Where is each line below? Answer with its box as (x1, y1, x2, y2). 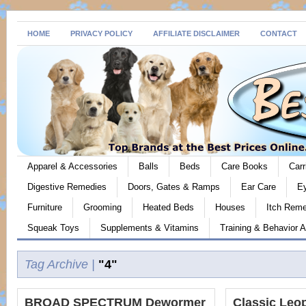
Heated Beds (143, 202, 194, 212)
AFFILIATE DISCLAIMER (153, 29, 240, 38)
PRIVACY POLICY (70, 29, 133, 38)
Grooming (83, 202, 122, 212)
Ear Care (241, 182, 276, 192)
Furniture (27, 202, 62, 212)
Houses (215, 202, 245, 212)
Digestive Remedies (27, 182, 107, 192)
